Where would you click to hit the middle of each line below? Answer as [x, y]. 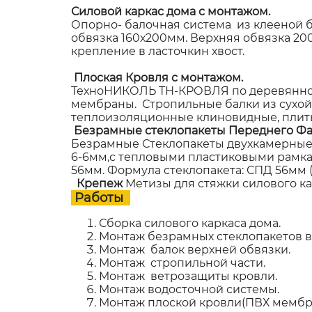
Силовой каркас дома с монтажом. [171, 11]
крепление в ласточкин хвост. [159, 51]
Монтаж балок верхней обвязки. [195, 249]
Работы [101, 197]
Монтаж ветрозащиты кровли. [188, 276]
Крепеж [98, 183]
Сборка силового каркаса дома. [190, 223]
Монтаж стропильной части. [182, 263]
